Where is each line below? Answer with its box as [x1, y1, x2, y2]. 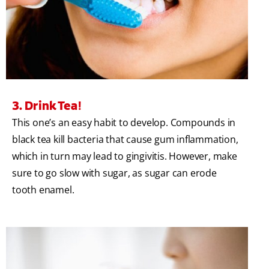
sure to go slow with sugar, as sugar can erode [12, 166, 217, 180]
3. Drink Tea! [12, 98, 82, 114]
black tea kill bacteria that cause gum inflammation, [12, 133, 238, 147]
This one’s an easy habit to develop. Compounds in [12, 116, 236, 130]
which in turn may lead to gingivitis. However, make [12, 150, 237, 163]
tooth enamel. [12, 183, 74, 197]
